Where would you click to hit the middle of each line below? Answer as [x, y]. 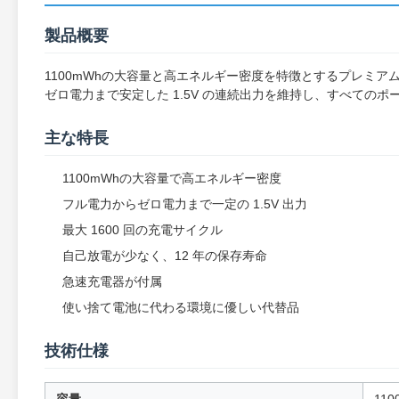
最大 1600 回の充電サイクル [142, 230]
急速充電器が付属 [112, 281]
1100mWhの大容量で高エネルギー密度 [172, 178]
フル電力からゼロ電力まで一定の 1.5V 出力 [185, 204]
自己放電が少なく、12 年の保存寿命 [165, 256]
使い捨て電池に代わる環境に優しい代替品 [181, 307]
